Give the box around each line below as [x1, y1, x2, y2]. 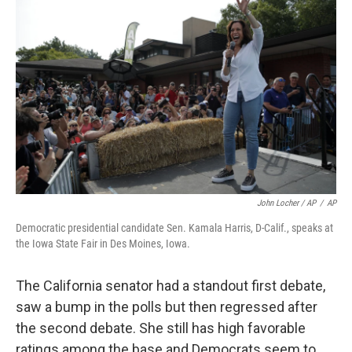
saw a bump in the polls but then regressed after [16, 298, 317, 315]
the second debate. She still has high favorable [16, 319, 306, 336]
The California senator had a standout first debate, [16, 277, 325, 294]
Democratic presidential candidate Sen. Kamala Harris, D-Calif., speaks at [16, 221, 333, 234]
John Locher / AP [257, 197, 316, 208]
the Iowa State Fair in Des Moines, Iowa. [16, 236, 190, 250]
